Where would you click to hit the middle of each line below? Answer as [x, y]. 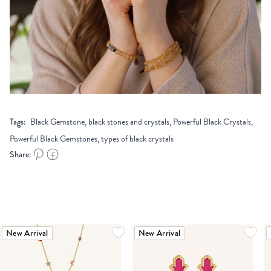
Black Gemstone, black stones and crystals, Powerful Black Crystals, [142, 122]
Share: [20, 154]
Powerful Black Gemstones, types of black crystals [92, 139]
